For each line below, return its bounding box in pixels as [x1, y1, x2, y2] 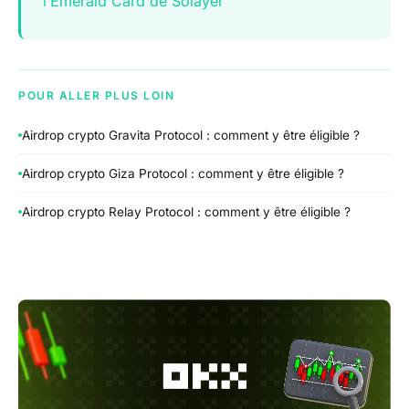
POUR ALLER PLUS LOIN [18, 88, 174, 102]
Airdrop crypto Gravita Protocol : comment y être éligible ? [22, 128, 360, 143]
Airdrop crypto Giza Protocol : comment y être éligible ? [22, 165, 344, 181]
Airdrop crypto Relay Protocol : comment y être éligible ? [22, 204, 351, 219]
